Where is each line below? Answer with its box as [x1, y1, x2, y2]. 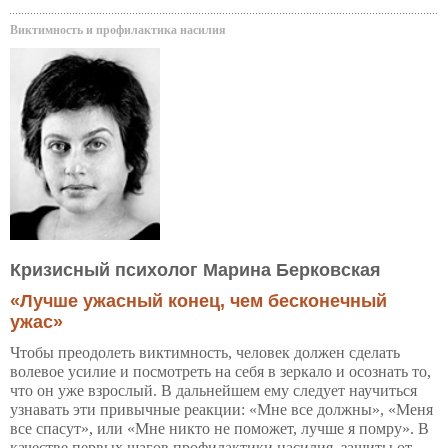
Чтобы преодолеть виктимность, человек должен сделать [10, 343, 400, 361]
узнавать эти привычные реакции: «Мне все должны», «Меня [10, 400, 433, 418]
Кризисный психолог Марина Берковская [10, 259, 381, 280]
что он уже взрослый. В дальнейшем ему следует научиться [10, 381, 417, 399]
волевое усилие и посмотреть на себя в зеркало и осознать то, [10, 362, 431, 380]
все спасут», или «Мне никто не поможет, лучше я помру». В [10, 419, 429, 437]
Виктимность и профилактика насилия [10, 22, 226, 37]
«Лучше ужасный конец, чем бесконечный [10, 290, 387, 311]
